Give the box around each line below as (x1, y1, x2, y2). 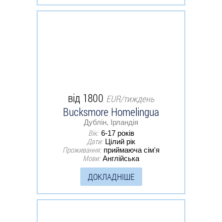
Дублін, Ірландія (84, 117, 138, 126)
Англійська (103, 154, 139, 163)
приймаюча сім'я (104, 145, 160, 154)
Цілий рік (105, 137, 135, 146)
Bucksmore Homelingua (63, 104, 159, 119)
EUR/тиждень (106, 92, 154, 105)
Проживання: (62, 144, 101, 155)
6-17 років (101, 128, 134, 137)
